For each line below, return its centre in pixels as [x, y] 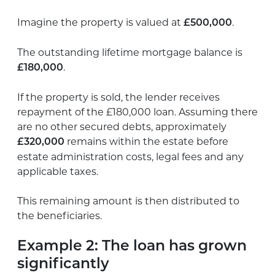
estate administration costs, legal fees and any [130, 157]
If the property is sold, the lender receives [118, 97]
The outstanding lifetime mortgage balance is [130, 52]
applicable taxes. [58, 171]
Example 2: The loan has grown [132, 246]
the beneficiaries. [60, 215]
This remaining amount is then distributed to [128, 201]
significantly [63, 264]
